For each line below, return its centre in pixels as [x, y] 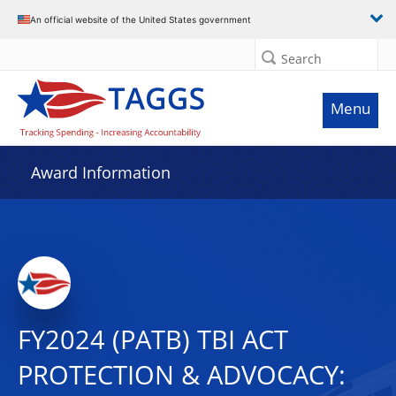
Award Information [101, 172]
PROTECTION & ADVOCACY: [182, 375]
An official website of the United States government [141, 19]
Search [301, 59]
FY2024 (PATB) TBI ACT [153, 339]
